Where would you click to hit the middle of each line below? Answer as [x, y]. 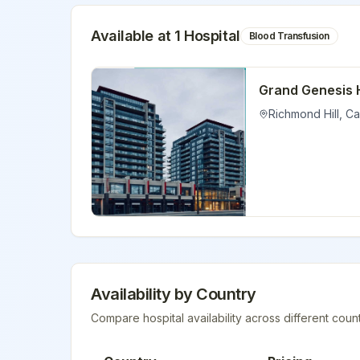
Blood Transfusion [289, 36]
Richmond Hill [304, 114]
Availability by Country [174, 294]
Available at [133, 36]
